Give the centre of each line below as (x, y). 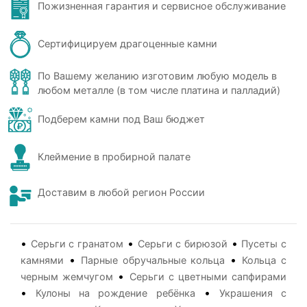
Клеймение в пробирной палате (114, 157)
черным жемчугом (67, 277)
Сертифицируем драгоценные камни (127, 44)
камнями (42, 260)
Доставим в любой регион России (121, 192)
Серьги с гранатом (77, 244)
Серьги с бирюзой (182, 244)
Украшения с (253, 293)
